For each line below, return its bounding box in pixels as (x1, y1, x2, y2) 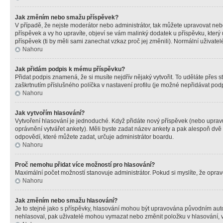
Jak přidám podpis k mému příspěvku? (15, 66, 125, 73)
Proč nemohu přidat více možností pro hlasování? (15, 161, 155, 168)
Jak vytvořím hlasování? (15, 110, 85, 116)
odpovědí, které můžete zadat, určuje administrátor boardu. (15, 133, 174, 140)
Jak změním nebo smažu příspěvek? (15, 14, 118, 21)
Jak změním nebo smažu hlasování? (15, 197, 117, 204)
